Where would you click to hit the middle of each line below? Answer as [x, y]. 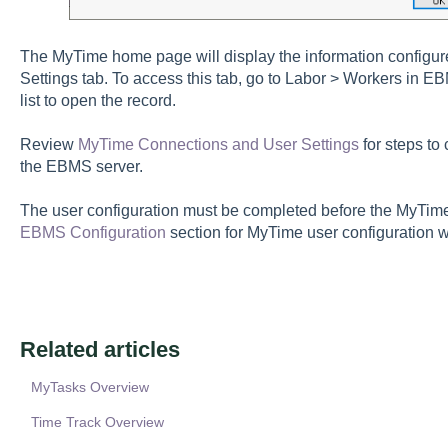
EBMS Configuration [92, 233]
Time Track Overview [97, 421]
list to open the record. [97, 100]
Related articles [99, 349]
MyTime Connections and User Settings [218, 144]
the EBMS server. [85, 166]
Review [48, 144]
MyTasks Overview [89, 386]
